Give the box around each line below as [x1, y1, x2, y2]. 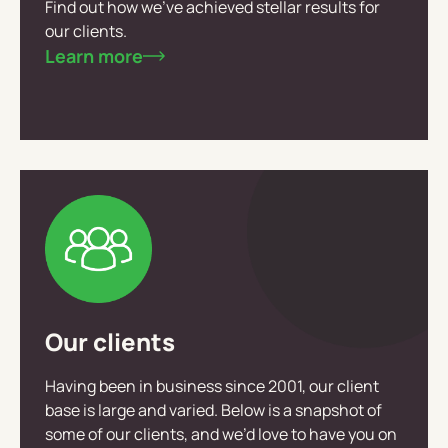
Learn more [45, 44, 143, 69]
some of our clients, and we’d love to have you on [45, 423, 397, 446]
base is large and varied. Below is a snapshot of [45, 399, 382, 422]
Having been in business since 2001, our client [45, 375, 379, 398]
